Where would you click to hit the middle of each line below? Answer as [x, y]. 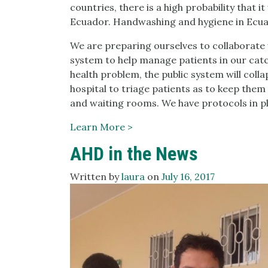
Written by [96, 176]
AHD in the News [134, 154]
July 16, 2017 [188, 176]
